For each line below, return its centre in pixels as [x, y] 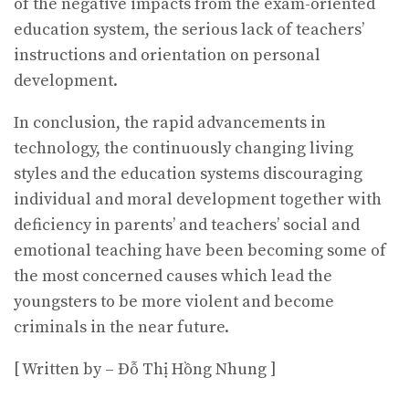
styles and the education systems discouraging [188, 174]
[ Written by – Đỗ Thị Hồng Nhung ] [145, 370]
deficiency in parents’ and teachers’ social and [187, 225]
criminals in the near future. [121, 328]
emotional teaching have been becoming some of [200, 251]
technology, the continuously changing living [184, 149]
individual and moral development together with [198, 200]
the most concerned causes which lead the [173, 277]
